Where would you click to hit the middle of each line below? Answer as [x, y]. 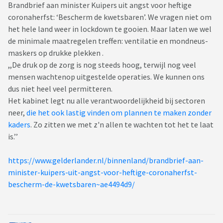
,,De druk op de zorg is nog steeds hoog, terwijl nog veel [102, 65]
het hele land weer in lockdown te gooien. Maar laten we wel [110, 29]
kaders [19, 125]
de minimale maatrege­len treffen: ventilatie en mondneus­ [108, 41]
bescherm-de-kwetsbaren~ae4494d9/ [71, 184]
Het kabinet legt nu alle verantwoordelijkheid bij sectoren [107, 101]
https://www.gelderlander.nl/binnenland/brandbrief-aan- [106, 161]
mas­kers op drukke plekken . [56, 53]
